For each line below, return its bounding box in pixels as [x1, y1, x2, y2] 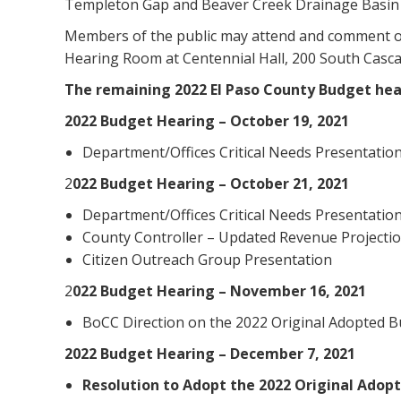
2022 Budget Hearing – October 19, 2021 [64, 111, 349, 131]
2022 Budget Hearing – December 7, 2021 [64, 344, 355, 363]
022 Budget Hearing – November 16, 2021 [73, 281, 366, 301]
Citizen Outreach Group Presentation [82, 250, 332, 269]
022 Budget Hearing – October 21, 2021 [73, 174, 349, 193]
